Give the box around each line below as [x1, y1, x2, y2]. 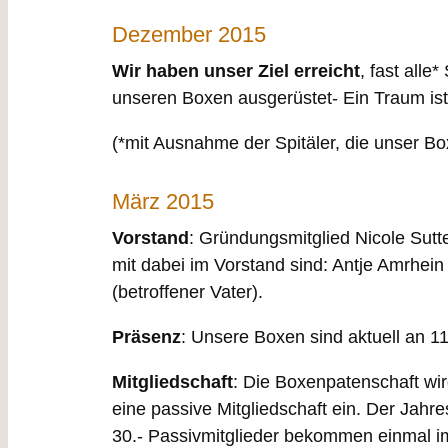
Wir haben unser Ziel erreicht [112, 60, 360, 81]
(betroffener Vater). [112, 281, 263, 302]
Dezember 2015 [112, 21, 266, 47]
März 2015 [112, 189, 214, 215]
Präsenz [112, 326, 181, 347]
